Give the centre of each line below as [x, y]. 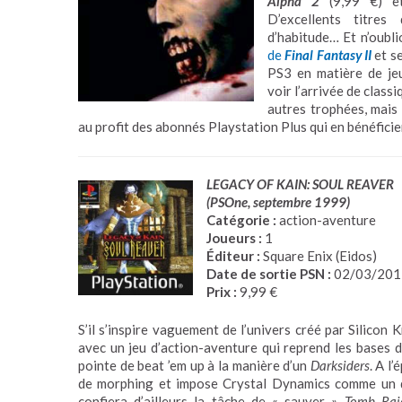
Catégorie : [241, 219]
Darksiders [340, 365]
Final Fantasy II [328, 55]
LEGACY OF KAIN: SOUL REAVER [300, 184]
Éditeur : [233, 255]
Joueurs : [234, 237]
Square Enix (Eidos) [319, 255]
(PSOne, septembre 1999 [276, 201]
